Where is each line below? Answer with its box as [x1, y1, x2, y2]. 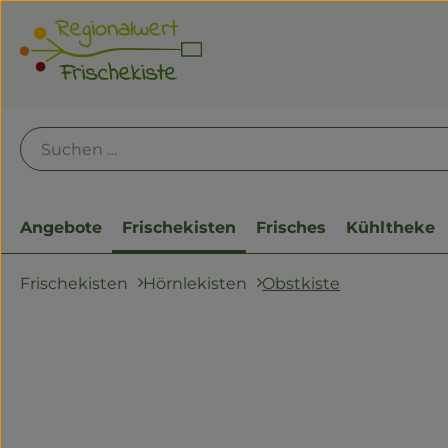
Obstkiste [262, 273, 340, 293]
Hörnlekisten [143, 274, 247, 293]
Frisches [256, 218, 326, 237]
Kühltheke [346, 218, 435, 237]
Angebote [20, 218, 102, 237]
